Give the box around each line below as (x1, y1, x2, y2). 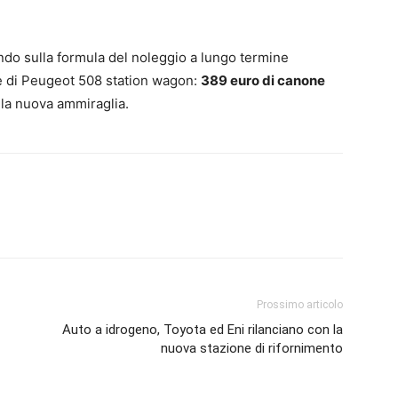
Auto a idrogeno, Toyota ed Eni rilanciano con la (62, 321, 343, 338)
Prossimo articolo (257, 298, 343, 311)
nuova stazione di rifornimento (161, 339, 343, 356)
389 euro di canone (201, 71, 325, 89)
